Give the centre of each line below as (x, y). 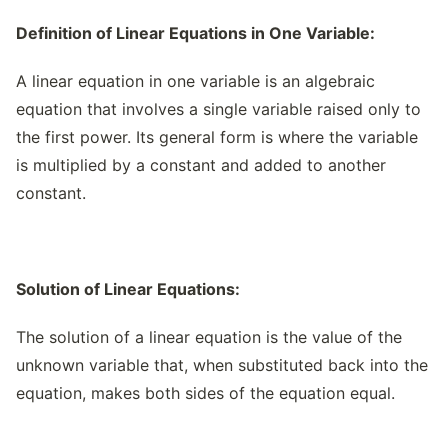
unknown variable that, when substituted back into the (222, 365)
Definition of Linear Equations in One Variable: (195, 33)
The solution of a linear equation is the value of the (209, 337)
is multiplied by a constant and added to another (201, 165)
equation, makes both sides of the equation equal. (205, 393)
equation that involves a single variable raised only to (218, 109)
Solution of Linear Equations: (128, 289)
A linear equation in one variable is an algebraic (195, 81)
